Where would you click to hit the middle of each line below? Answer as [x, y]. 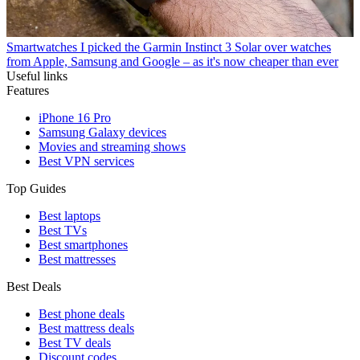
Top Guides [36, 188]
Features [28, 90]
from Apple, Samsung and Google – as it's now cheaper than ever [172, 61]
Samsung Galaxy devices [102, 132]
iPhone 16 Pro [75, 117]
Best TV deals [75, 342]
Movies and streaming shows [112, 146]
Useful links [37, 76]
